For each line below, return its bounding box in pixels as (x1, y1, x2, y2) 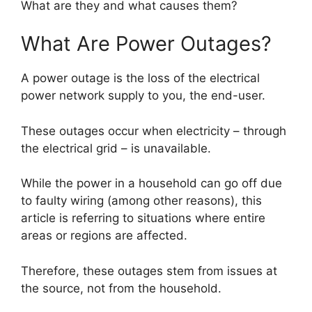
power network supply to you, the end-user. (21, 88, 265, 103)
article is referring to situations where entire (21, 211, 265, 226)
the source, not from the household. (21, 281, 221, 295)
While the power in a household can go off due (21, 176, 282, 191)
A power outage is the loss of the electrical (21, 71, 260, 86)
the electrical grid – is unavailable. (21, 141, 211, 155)
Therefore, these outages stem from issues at (21, 263, 277, 278)
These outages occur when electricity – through (21, 123, 286, 138)
